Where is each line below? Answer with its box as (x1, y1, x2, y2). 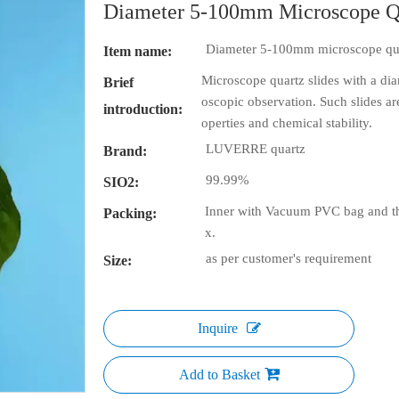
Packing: (103, 206, 157, 221)
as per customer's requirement (206, 251, 371, 265)
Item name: (103, 44, 172, 59)
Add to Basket (178, 367, 260, 382)
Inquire (197, 321, 238, 336)
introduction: (103, 102, 183, 117)
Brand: (103, 143, 147, 159)
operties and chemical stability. (201, 116, 372, 130)
